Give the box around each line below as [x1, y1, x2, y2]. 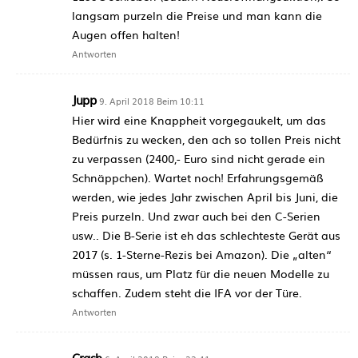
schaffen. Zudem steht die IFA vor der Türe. [72, 284, 302, 301]
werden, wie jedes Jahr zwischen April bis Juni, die [72, 189, 338, 205]
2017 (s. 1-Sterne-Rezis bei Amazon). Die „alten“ [72, 246, 332, 263]
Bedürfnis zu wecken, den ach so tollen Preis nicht [72, 131, 340, 148]
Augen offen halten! [72, 26, 180, 43]
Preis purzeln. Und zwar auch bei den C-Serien [72, 208, 320, 225]
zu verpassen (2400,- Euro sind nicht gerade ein [72, 150, 325, 167]
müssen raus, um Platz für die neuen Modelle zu [72, 265, 329, 282]
